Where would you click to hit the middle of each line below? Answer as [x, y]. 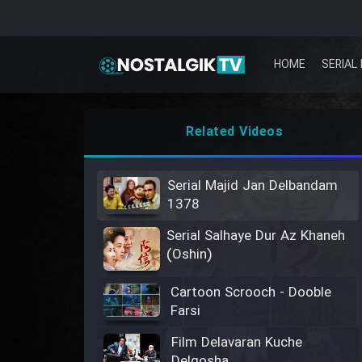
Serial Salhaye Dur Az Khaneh [256, 236]
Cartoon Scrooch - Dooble [250, 293]
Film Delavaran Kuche [236, 343]
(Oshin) [189, 255]
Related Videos [235, 132]
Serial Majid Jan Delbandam [253, 186]
